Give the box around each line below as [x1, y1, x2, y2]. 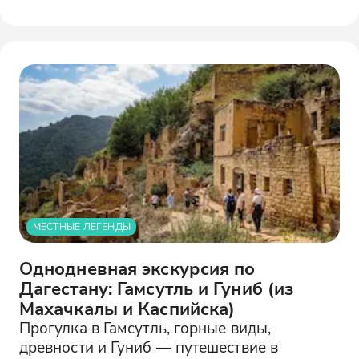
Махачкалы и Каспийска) [18, 296, 236, 321]
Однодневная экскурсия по [18, 256, 256, 280]
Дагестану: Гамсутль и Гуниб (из [18, 276, 294, 301]
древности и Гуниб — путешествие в [18, 337, 279, 357]
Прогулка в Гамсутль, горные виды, [18, 317, 272, 338]
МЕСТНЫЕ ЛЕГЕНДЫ [32, 220, 131, 233]
